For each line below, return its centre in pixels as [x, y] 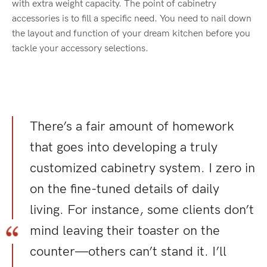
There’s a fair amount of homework [132, 127]
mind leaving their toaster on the [125, 231]
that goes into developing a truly [124, 148]
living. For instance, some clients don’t [142, 210]
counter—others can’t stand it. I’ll [128, 252]
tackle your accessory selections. [80, 49]
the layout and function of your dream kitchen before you [131, 34]
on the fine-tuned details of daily [125, 189]
